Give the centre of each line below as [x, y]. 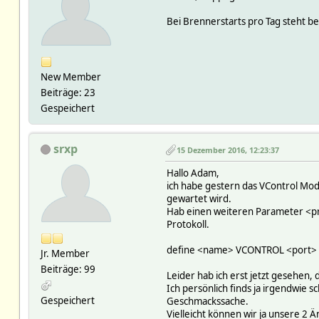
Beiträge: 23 [68, 92]
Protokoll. [188, 224]
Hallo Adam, [193, 173]
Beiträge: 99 [68, 269]
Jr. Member [65, 253]
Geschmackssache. [207, 301]
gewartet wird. [199, 198]
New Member [70, 77]
